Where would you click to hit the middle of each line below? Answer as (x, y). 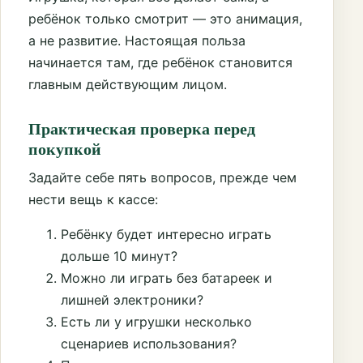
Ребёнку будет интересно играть (166, 235)
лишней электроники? (132, 300)
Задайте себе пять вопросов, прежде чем (162, 178)
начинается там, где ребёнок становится (160, 63)
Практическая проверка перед (142, 129)
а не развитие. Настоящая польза (137, 41)
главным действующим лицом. (128, 85)
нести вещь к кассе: (93, 200)
